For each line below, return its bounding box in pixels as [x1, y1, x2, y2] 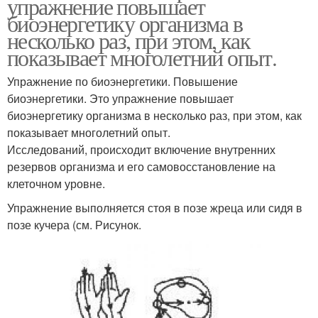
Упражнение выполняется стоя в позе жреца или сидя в [7, 199, 302, 216]
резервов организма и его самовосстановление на [7, 158, 275, 175]
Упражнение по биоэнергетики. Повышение [7, 72, 238, 89]
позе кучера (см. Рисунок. [7, 216, 141, 233]
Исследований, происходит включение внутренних [7, 141, 275, 158]
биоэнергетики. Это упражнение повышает [7, 89, 234, 106]
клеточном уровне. [7, 175, 105, 192]
